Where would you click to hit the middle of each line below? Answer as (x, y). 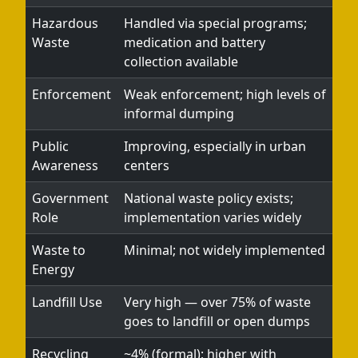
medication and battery (195, 42)
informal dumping (179, 113)
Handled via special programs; (215, 23)
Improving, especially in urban (215, 146)
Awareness (65, 165)
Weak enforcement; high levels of (225, 94)
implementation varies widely (213, 217)
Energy (53, 269)
